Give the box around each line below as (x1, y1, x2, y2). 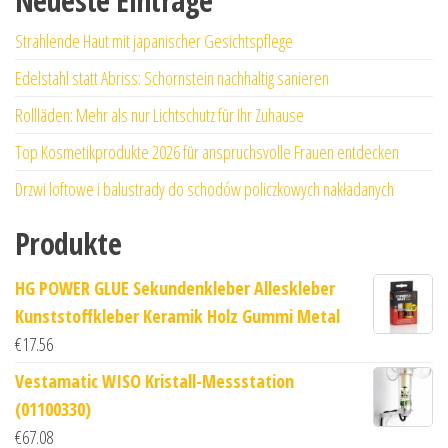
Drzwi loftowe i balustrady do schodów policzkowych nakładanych (15, 177, 394, 202)
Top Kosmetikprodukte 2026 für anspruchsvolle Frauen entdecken (15, 140, 399, 165)
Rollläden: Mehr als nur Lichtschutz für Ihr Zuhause (15, 103, 304, 128)
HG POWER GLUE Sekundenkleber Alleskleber (15, 276, 335, 301)
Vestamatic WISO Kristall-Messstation (15, 369, 294, 394)
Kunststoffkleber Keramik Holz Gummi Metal (15, 304, 340, 329)
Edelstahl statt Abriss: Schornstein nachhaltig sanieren (15, 66, 329, 91)
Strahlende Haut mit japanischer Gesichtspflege (15, 29, 293, 54)
